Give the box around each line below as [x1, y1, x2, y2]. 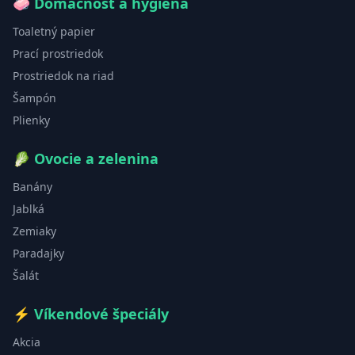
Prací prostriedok [13, 46, 103, 62]
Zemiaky [13, 223, 56, 239]
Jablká [13, 201, 44, 217]
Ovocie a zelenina [34, 149, 158, 169]
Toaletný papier [13, 24, 95, 40]
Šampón [13, 90, 56, 106]
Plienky [13, 113, 50, 128]
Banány [13, 179, 52, 195]
